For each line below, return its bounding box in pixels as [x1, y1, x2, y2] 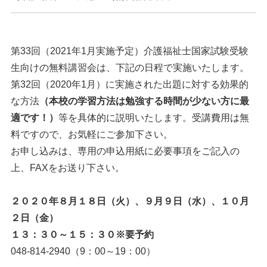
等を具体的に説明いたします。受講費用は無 [58, 113, 249, 123]
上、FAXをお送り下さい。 [10, 163, 125, 173]
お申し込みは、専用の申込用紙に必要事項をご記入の [10, 146, 240, 156]
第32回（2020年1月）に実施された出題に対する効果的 [10, 79, 249, 89]
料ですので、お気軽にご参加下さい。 [10, 129, 173, 139]
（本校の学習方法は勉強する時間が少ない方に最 [39, 96, 249, 106]
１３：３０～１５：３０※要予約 [10, 229, 154, 240]
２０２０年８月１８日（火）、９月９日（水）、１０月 [10, 196, 249, 206]
